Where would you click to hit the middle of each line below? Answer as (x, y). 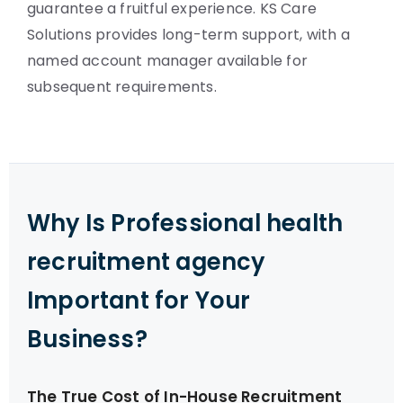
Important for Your (139, 300)
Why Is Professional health (185, 223)
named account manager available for (168, 61)
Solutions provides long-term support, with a (188, 35)
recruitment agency (146, 262)
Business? (87, 339)
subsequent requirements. (122, 87)
